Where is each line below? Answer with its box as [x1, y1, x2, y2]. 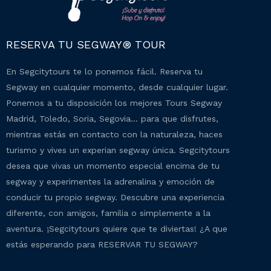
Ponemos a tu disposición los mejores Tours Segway [6, 97, 222, 108]
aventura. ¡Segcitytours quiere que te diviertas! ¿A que [6, 223, 227, 233]
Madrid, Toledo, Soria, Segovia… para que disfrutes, [6, 113, 218, 123]
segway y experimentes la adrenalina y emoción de [6, 176, 215, 186]
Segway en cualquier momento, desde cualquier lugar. [6, 82, 228, 92]
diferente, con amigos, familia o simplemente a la [6, 207, 211, 218]
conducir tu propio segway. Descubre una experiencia [6, 192, 224, 202]
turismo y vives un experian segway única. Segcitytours [6, 145, 230, 155]
